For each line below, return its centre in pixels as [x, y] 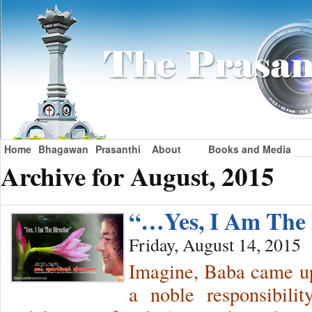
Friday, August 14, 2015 [215, 245]
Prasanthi [118, 149]
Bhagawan [63, 149]
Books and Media [250, 149]
